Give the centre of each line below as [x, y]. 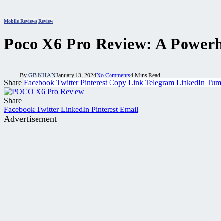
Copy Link [126, 83]
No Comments [113, 76]
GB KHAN [42, 76]
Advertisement [31, 119]
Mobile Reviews [20, 21]
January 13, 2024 [76, 76]
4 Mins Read [145, 76]
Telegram [160, 83]
